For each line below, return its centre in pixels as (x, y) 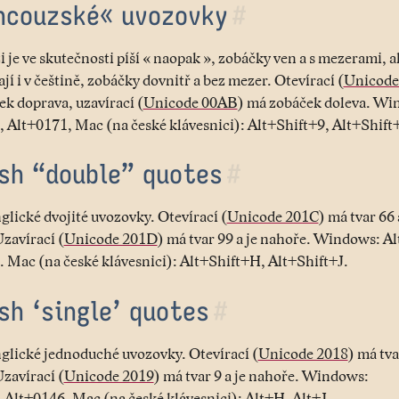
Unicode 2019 (109, 376)
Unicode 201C (273, 217)
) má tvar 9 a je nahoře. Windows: (261, 376)
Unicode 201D (110, 239)
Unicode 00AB (190, 102)
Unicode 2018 (303, 354)
